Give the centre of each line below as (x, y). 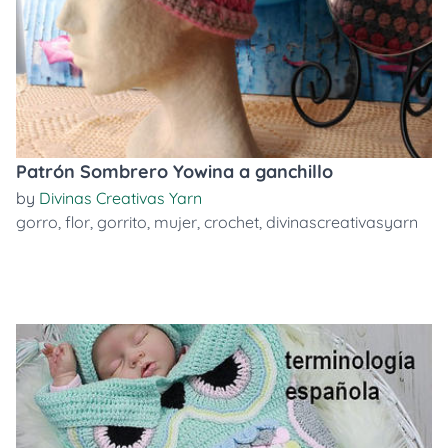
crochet (231, 222)
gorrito (122, 222)
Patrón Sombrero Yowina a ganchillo (174, 171)
